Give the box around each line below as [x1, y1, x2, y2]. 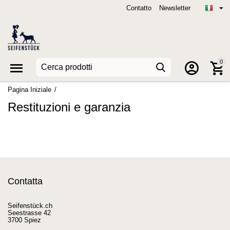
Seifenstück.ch [8, 202, 53, 209]
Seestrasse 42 [8, 209, 51, 217]
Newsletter [159, 4, 190, 12]
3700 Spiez [8, 216, 42, 224]
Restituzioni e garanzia [8, 100, 130, 114]
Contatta [8, 176, 43, 186]
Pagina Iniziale [8, 86, 52, 93]
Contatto [126, 4, 151, 12]
